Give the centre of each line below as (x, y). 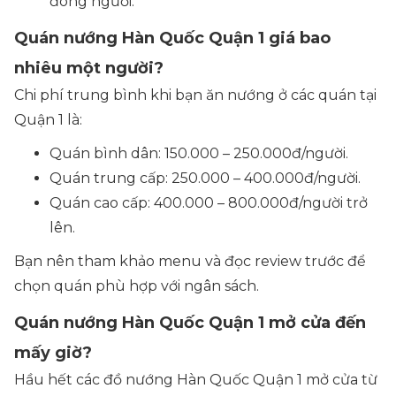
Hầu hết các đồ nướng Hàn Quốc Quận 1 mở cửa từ (196, 380)
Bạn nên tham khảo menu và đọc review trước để (190, 261)
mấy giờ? (53, 353)
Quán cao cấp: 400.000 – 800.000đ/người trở (209, 203)
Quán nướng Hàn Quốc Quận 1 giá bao (172, 38)
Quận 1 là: (48, 120)
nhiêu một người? (91, 68)
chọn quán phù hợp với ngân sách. (137, 286)
